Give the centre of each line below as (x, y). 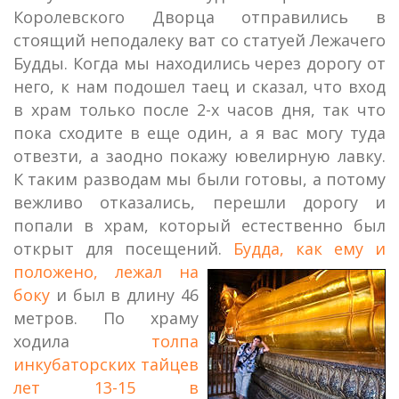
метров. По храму (106, 318)
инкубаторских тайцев (106, 364)
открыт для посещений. (123, 248)
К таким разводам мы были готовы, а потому (199, 179)
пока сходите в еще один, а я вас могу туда (199, 133)
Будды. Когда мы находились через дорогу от (199, 63)
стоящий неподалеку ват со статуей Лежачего (199, 40)
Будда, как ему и (309, 248)
